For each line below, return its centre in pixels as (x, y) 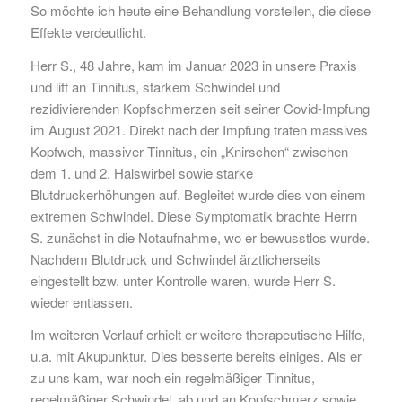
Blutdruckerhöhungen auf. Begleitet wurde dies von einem (198, 194)
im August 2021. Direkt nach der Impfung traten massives (199, 129)
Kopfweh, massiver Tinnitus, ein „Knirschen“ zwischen (189, 151)
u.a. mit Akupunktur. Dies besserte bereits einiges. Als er (196, 356)
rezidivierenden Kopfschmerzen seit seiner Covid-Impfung (200, 108)
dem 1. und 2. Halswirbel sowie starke (141, 172)
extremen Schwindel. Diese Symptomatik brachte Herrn (193, 215)
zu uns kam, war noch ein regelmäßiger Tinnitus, (172, 378)
